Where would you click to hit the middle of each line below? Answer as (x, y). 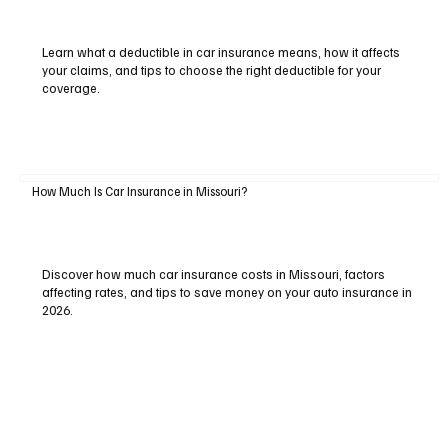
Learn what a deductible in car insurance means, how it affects (220, 51)
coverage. (70, 87)
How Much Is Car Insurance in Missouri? (139, 191)
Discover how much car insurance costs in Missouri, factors (213, 273)
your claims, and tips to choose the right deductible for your (211, 69)
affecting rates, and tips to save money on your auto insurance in (226, 291)
